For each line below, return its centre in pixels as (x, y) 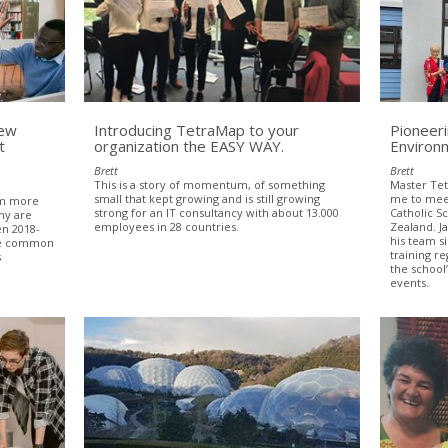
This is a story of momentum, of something (210, 184)
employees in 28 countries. (167, 226)
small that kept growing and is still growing (207, 198)
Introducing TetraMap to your (197, 129)
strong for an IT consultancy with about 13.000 (217, 212)
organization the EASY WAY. (189, 145)
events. (409, 282)
